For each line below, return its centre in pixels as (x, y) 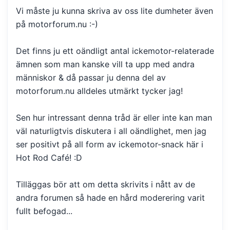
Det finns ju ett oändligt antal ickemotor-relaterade (115, 51)
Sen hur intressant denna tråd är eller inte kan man (114, 117)
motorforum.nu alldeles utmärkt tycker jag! (99, 91)
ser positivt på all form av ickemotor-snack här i (110, 144)
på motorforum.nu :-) (57, 24)
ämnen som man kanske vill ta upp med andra (105, 64)
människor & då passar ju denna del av (91, 77)
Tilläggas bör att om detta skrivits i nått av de (106, 184)
